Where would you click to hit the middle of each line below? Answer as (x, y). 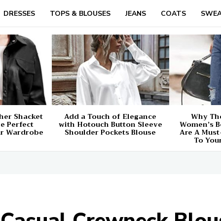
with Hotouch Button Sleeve (110, 125)
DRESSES (19, 14)
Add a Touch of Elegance (110, 117)
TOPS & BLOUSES (80, 14)
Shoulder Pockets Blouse (110, 132)
